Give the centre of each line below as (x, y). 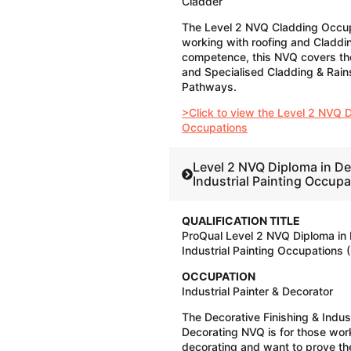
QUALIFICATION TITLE (241, 221)
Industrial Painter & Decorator (257, 291)
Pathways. (209, 87)
